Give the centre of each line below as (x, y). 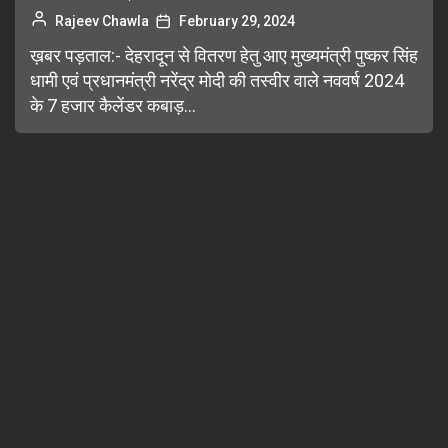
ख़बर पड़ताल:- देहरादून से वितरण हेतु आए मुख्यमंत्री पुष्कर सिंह (224, 56)
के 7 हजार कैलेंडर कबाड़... (113, 106)
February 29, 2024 (237, 21)
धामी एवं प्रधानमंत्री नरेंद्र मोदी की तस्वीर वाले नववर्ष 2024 (217, 81)
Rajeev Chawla (102, 21)
